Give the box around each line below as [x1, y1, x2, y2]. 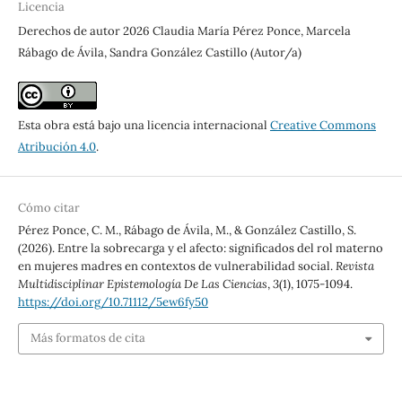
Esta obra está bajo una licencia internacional [17, 117, 270, 133]
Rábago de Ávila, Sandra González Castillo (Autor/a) [17, 44, 301, 60]
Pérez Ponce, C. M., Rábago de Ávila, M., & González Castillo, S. [17, 222, 356, 238]
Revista [335, 258, 374, 274]
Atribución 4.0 [17, 138, 96, 154]
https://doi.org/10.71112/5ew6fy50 [17, 293, 208, 310]
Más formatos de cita [30, 330, 145, 346]
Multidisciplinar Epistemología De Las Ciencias [17, 275, 267, 292]
